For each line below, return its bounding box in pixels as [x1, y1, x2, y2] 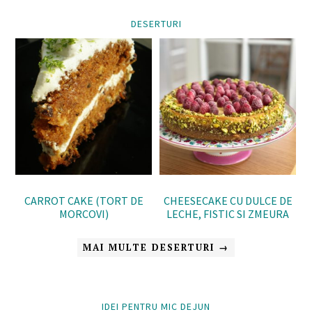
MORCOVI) [59, 207, 109, 221]
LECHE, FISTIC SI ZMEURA [166, 206, 290, 221]
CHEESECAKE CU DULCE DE [163, 193, 292, 208]
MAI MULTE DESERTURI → [83, 241, 229, 254]
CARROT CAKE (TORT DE [24, 194, 144, 208]
